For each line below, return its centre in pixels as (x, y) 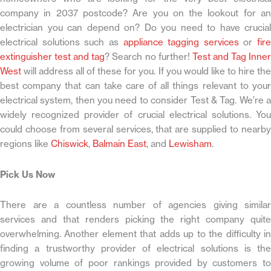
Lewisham (190, 144)
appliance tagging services (181, 42)
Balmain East (119, 144)
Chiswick (70, 144)
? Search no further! (149, 57)
